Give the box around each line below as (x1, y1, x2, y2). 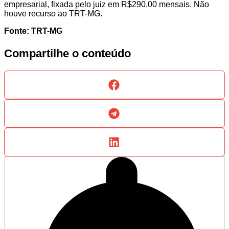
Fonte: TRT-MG (4, 27, 62, 36)
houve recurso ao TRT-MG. (4, 9, 102, 18)
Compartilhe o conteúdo (4, 47, 131, 60)
